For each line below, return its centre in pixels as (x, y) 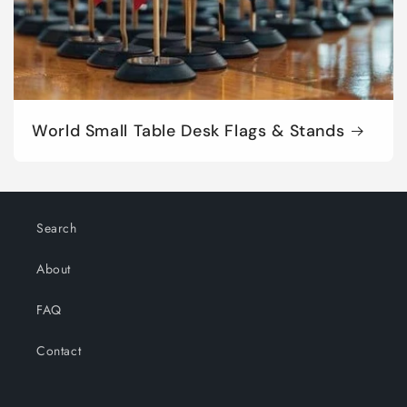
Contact (59, 351)
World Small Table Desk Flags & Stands (189, 131)
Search (57, 228)
